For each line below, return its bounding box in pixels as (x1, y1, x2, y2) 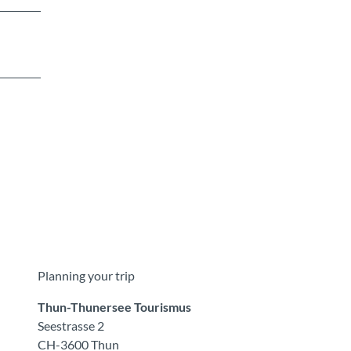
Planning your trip (38, 268, 135, 284)
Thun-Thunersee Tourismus (38, 299, 191, 315)
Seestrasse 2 (38, 318, 104, 334)
